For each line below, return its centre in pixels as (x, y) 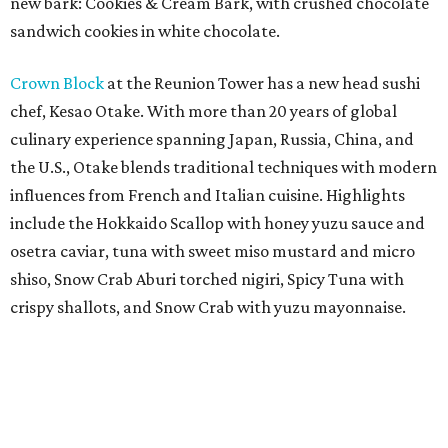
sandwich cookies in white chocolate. (145, 31)
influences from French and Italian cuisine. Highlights (207, 195)
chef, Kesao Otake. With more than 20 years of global (203, 111)
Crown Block (57, 83)
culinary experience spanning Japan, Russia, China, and (212, 139)
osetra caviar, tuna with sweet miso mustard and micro (212, 251)
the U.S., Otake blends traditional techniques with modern (223, 167)
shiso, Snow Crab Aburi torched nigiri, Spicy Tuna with (207, 279)
